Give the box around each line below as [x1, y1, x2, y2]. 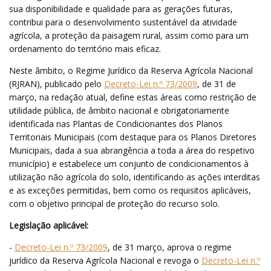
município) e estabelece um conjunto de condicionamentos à [9, 157, 249, 169]
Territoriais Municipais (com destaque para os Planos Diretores [9, 131, 256, 143]
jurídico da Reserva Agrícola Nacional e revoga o [9, 254, 201, 266]
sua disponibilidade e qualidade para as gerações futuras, [9, 2, 233, 15]
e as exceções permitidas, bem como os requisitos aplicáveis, [9, 184, 251, 196]
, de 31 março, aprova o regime [108, 241, 232, 253]
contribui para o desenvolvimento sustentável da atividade [9, 16, 237, 28]
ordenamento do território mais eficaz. [9, 42, 161, 54]
